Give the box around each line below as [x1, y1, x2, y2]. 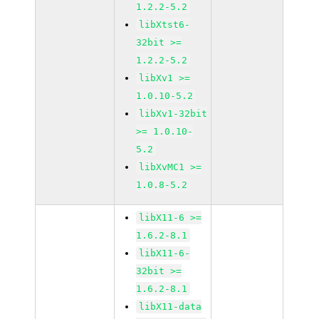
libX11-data [139, 301, 202, 312]
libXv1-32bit [139, 108, 208, 119]
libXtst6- [139, 19, 191, 30]
